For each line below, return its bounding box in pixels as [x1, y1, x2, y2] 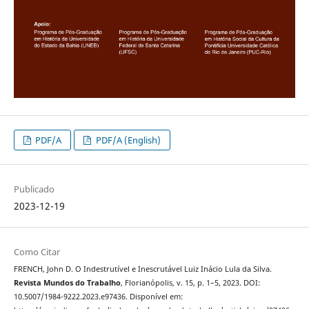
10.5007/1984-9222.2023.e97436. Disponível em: [13, 291, 183, 301]
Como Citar [13, 245, 60, 258]
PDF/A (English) [93, 133, 161, 146]
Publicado [13, 182, 54, 195]
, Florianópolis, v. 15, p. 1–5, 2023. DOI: [120, 277, 260, 288]
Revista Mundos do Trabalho [13, 277, 121, 288]
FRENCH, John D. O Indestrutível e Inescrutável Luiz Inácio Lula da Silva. [13, 263, 272, 274]
